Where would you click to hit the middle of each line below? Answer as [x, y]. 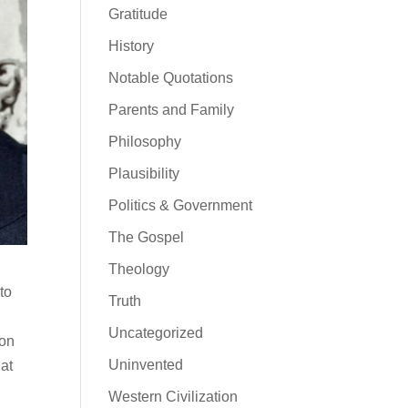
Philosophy [145, 142]
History [132, 46]
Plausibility [144, 173]
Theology [139, 269]
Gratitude [138, 14]
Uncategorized [156, 333]
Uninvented [146, 365]
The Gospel [147, 237]
